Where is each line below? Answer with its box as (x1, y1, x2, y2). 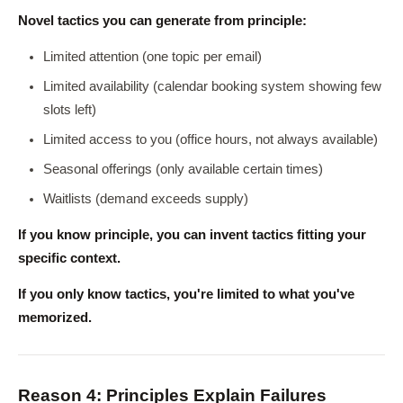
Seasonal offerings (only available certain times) (43, 162, 323, 176)
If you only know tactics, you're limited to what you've (18, 287, 354, 301)
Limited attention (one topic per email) (43, 49, 262, 64)
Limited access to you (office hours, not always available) (43, 132, 378, 147)
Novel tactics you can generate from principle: (18, 13, 307, 28)
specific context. (18, 251, 121, 265)
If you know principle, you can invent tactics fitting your (18, 228, 366, 242)
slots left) (43, 103, 96, 117)
